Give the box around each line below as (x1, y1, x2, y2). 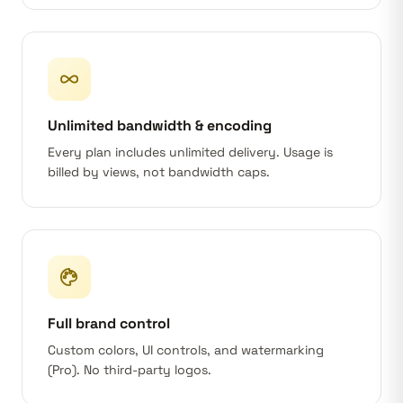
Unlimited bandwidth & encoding (48, 116, 272, 135)
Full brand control (48, 314, 170, 333)
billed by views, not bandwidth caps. (48, 164, 270, 180)
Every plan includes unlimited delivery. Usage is (48, 144, 333, 160)
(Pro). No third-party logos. (48, 362, 211, 378)
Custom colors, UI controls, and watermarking (48, 342, 324, 358)
